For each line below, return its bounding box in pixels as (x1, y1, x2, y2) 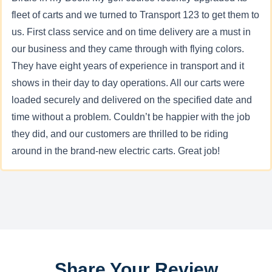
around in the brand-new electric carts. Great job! (12, 146, 220, 156)
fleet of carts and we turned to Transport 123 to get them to (12, 10, 259, 20)
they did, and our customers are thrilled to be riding (12, 129, 228, 139)
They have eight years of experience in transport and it (12, 61, 244, 71)
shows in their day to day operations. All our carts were (12, 78, 245, 88)
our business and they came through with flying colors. (12, 44, 244, 54)
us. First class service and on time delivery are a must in (12, 27, 251, 37)
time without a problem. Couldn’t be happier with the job (12, 112, 250, 122)
